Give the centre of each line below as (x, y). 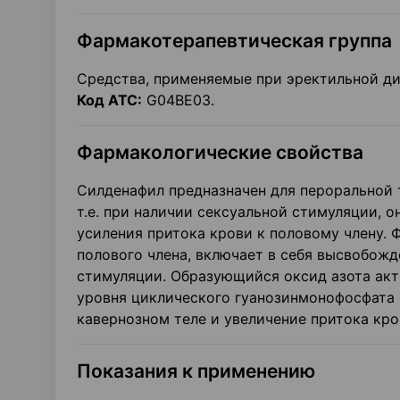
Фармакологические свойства (220, 152)
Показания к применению (196, 371)
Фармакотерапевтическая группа (234, 41)
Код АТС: (109, 100)
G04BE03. (178, 100)
